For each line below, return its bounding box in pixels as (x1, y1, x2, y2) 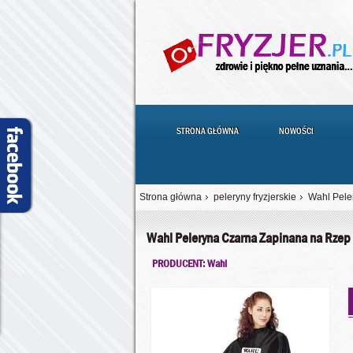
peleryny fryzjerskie (214, 191, 296, 203)
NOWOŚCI (278, 124, 314, 137)
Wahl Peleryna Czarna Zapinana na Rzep (147, 229, 351, 247)
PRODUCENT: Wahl (152, 256, 227, 270)
